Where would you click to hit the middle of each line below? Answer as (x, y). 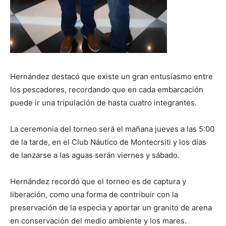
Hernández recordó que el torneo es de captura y (98, 182)
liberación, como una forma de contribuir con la (94, 195)
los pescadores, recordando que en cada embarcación (107, 90)
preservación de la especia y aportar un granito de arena (111, 208)
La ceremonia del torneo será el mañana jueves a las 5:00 (112, 129)
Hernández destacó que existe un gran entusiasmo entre (111, 77)
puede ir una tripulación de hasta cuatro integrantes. (103, 103)
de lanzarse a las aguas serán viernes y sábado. (95, 155)
